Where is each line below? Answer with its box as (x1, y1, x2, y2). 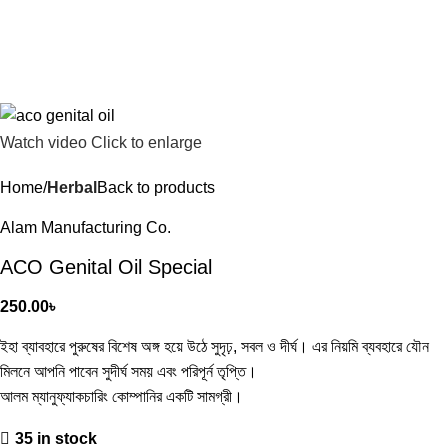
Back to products (97, 178, 215, 196)
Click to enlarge (91, 133, 202, 151)
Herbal (47, 178, 97, 196)
